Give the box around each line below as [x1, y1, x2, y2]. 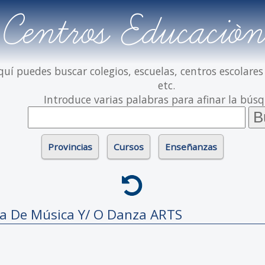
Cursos [114, 141, 144, 153]
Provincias [48, 141, 92, 153]
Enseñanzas [165, 141, 217, 153]
